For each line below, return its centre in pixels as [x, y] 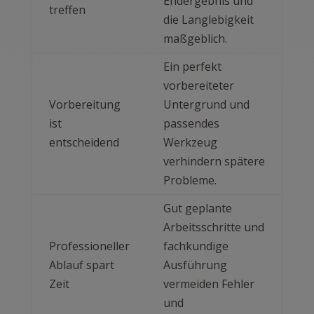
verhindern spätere [214, 162]
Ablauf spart [81, 265]
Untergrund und [206, 105]
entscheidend [84, 143]
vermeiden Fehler [209, 284]
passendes [191, 124]
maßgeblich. [195, 39]
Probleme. [190, 180]
